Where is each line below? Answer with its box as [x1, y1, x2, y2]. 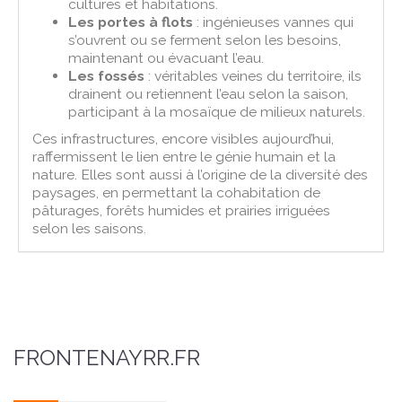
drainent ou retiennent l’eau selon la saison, [68, 84, 349, 102]
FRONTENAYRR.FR [13, 344, 200, 371]
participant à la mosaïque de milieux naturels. [68, 102, 366, 120]
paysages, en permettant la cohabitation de [32, 183, 321, 201]
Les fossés [68, 66, 145, 84]
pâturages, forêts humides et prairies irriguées [32, 201, 331, 219]
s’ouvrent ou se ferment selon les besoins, [68, 31, 342, 48]
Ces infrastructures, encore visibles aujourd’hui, [32, 129, 335, 147]
